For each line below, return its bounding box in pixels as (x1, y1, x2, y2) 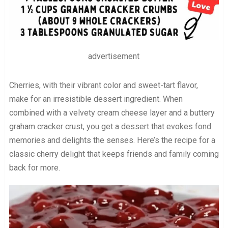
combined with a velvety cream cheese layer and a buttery (9, 108, 215, 118)
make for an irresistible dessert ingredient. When (9, 94, 183, 104)
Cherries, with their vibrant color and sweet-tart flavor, (9, 80, 198, 91)
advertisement (88, 51, 140, 62)
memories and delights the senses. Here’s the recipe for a (9, 135, 215, 146)
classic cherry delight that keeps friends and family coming (9, 149, 219, 159)
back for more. (9, 163, 60, 173)
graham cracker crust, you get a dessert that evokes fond (9, 122, 211, 132)
